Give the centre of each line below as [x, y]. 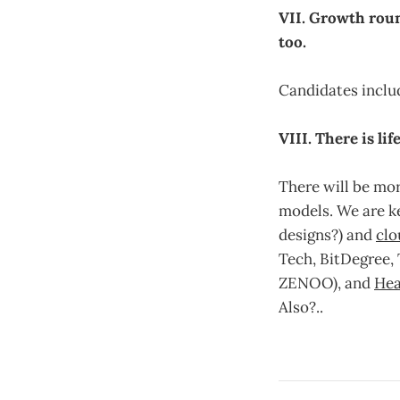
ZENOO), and [326, 283]
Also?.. [301, 308]
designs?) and [327, 235]
